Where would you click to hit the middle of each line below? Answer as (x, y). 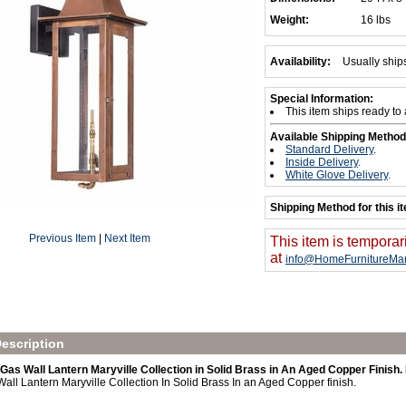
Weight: (290, 20)
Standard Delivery (329, 150)
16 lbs (376, 20)
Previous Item (63, 238)
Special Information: (322, 99)
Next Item (127, 238)
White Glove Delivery (337, 175)
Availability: (300, 62)
